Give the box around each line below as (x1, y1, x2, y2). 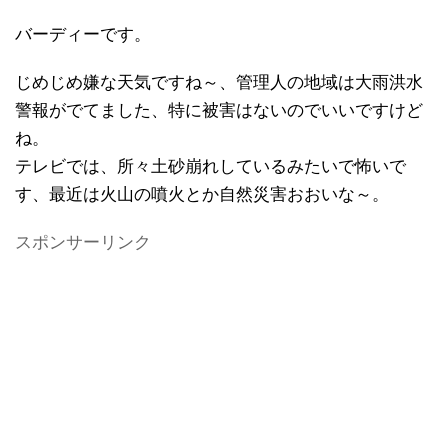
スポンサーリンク (15, 232, 151, 252)
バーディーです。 (15, 24, 151, 44)
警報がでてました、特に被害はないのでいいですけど (15, 100, 423, 120)
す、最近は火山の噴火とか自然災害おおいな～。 (15, 184, 389, 204)
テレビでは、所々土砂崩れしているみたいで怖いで (15, 156, 406, 176)
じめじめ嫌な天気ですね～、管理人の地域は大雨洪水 (15, 72, 423, 92)
